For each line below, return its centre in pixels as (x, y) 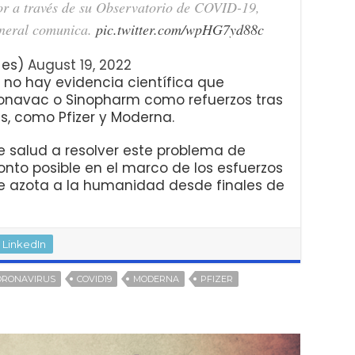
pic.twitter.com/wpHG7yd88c (180, 29)
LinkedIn (24, 244)
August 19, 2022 (80, 65)
